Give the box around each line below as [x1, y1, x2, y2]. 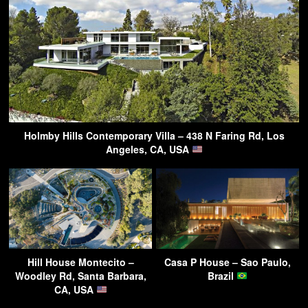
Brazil [208, 268, 237, 283]
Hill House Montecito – [27, 254, 134, 269]
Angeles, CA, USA [105, 142, 192, 156]
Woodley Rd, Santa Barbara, [14, 268, 146, 283]
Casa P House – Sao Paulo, [164, 254, 291, 269]
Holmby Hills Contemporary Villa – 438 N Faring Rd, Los [23, 128, 285, 142]
